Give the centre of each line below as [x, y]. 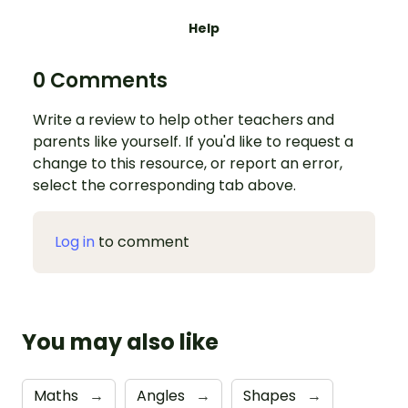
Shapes [271, 395]
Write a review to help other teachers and [184, 119]
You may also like [120, 342]
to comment [142, 241]
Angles [163, 395]
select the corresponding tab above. [164, 185]
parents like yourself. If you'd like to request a [193, 141]
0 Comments [100, 80]
